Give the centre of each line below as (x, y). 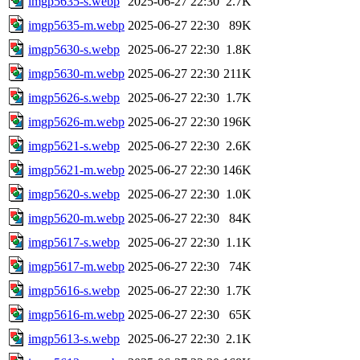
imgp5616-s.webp (74, 290)
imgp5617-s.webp (74, 242)
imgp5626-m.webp (76, 121)
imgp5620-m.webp (76, 218)
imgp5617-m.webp (76, 266)
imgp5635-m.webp (76, 25)
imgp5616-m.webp (76, 314)
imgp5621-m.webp (76, 170)
